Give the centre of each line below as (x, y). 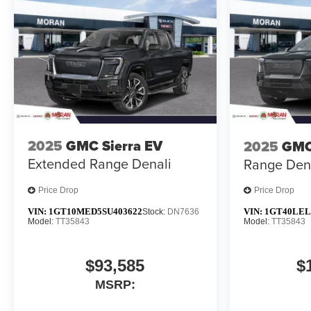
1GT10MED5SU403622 (95, 211)
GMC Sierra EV (114, 146)
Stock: (155, 211)
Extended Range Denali (100, 164)
